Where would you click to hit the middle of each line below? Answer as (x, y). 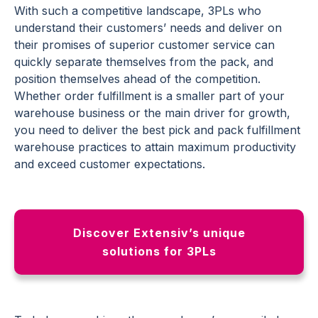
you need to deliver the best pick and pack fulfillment (157, 130)
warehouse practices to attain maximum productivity (155, 147)
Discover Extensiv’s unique (159, 233)
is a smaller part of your (218, 96)
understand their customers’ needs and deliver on (148, 28)
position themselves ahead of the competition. (137, 79)
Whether (39, 96)
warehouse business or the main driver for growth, (152, 113)
